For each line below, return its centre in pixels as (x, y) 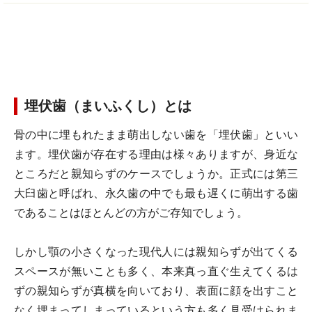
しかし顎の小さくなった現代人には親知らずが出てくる (156, 252)
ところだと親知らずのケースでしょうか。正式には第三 (156, 174)
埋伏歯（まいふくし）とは (108, 106)
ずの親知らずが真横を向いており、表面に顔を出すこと (156, 291)
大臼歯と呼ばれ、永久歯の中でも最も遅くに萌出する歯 (156, 193)
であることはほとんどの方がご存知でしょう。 (131, 213)
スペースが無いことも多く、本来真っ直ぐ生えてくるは (156, 271)
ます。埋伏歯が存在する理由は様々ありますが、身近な (156, 154)
